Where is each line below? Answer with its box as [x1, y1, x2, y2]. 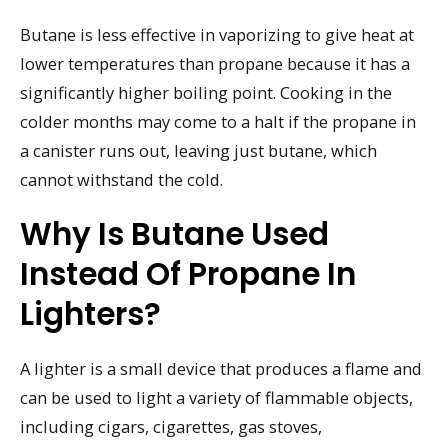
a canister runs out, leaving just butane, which [20, 139, 377, 163]
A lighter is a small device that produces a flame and [20, 356, 422, 380]
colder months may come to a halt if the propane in [20, 110, 416, 134]
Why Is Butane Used [20, 211, 329, 256]
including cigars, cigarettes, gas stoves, [20, 414, 322, 438]
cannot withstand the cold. [20, 168, 223, 192]
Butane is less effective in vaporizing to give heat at [20, 23, 414, 47]
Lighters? [20, 291, 161, 336]
